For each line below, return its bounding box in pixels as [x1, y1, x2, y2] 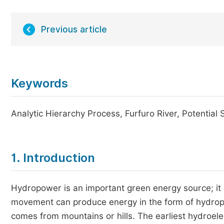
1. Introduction [11, 150, 95, 165]
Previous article [41, 24, 107, 34]
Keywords [11, 76, 68, 90]
